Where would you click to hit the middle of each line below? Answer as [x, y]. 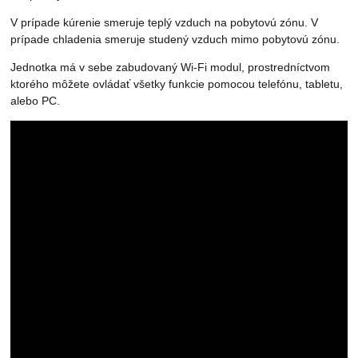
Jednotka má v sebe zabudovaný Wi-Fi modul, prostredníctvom [171, 68]
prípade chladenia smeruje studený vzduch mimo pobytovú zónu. [175, 40]
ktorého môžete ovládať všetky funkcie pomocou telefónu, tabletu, [177, 84]
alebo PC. [36, 101]
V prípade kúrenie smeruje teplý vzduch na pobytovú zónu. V [165, 23]
